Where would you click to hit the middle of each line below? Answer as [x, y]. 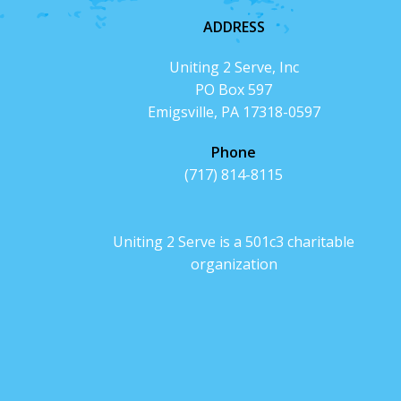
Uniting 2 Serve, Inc [234, 67]
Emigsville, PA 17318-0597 [234, 111]
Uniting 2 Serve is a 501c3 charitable [234, 241]
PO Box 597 [234, 89]
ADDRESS [234, 26]
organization [234, 264]
